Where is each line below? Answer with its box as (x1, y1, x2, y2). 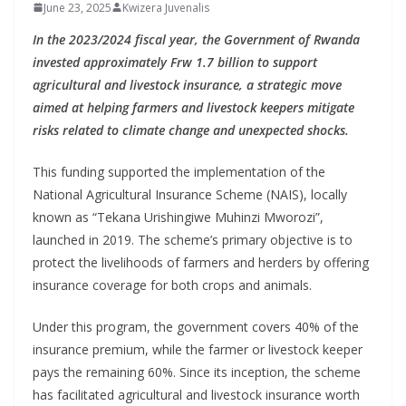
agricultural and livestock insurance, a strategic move (33, 75, 342, 93)
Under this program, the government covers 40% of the (33, 317, 359, 335)
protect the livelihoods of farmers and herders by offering (33, 253, 369, 271)
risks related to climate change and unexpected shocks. (33, 121, 349, 139)
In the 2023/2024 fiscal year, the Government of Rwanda (33, 30, 360, 48)
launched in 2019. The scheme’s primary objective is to (33, 230, 353, 248)
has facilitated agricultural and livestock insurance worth (33, 385, 360, 403)
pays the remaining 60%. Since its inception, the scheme (33, 362, 361, 381)
